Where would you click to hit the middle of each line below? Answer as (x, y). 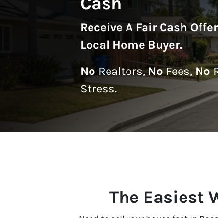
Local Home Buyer (130, 45)
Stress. (99, 88)
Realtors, (122, 71)
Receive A (108, 27)
